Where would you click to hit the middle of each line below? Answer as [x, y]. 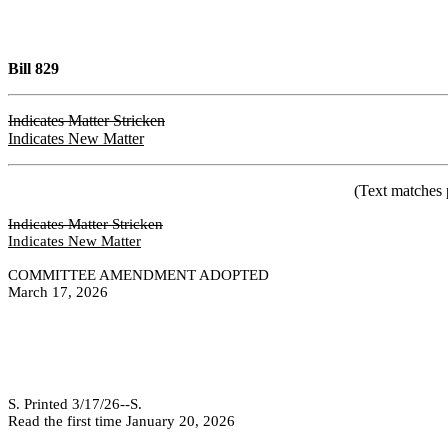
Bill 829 [33, 68]
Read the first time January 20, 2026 [121, 421]
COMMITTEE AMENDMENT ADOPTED [138, 275]
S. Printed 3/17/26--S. [75, 404]
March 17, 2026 [58, 292]
